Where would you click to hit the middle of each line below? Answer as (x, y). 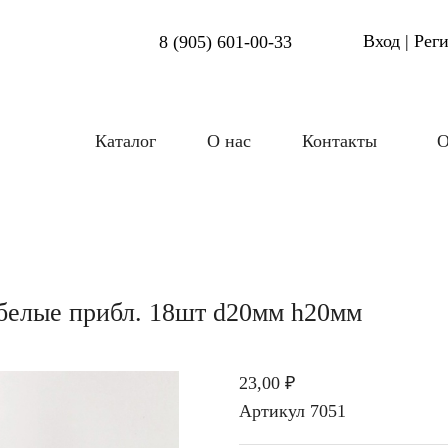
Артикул (272, 411)
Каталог (126, 141)
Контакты (340, 141)
